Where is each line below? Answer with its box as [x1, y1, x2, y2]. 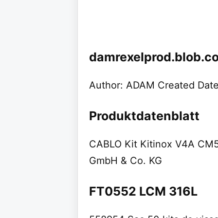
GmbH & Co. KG [89, 155, 162, 166]
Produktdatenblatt [89, 109, 200, 123]
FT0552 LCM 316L [89, 184, 198, 199]
